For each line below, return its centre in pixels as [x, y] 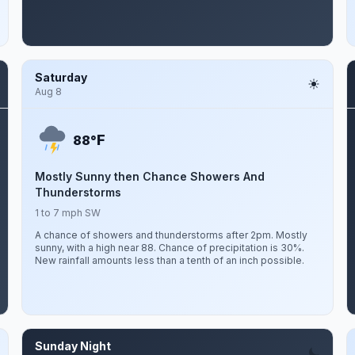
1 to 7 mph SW [67, 213]
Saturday [61, 77]
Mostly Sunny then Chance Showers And [149, 176]
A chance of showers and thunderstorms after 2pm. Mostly [171, 235]
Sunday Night [73, 346]
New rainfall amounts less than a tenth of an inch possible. [169, 260]
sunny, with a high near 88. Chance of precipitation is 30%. [169, 248]
